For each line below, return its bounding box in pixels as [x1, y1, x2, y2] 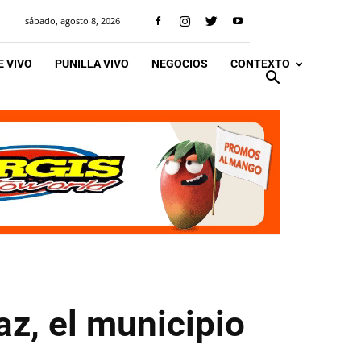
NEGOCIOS [151, 57, 208, 70]
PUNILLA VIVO [55, 57, 129, 70]
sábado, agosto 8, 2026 [25, 15, 120, 27]
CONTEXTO [230, 57, 290, 70]
